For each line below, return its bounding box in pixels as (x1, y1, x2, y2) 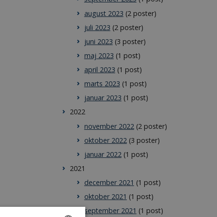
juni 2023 (84, 36, 113, 46)
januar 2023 (84, 93, 122, 103)
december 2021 (84, 178, 134, 187)
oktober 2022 (84, 135, 127, 145)
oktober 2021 (84, 192, 127, 201)
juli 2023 (84, 22, 110, 32)
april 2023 (84, 65, 115, 75)
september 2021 (84, 206, 137, 216)
